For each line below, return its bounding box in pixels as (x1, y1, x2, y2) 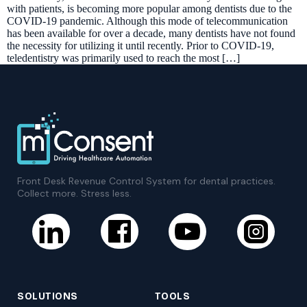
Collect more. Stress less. (17, 186, 132, 199)
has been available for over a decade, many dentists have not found (7, 27, 295, 40)
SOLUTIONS (17, 291, 78, 303)
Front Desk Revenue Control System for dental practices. (17, 174, 275, 187)
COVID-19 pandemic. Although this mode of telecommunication (7, 15, 288, 27)
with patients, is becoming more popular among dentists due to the (7, 3, 292, 15)
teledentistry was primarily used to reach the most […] (7, 52, 240, 64)
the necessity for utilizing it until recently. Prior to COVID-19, (7, 40, 274, 52)
